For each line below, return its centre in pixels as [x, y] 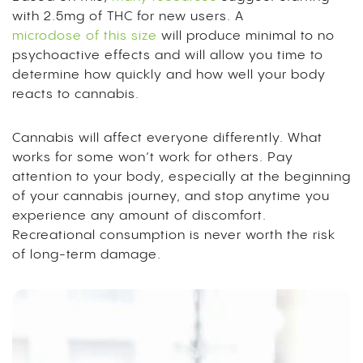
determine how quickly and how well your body [169, 75]
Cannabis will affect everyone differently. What [167, 138]
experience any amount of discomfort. [139, 216]
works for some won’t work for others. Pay [153, 157]
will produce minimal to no [246, 36]
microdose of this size [85, 36]
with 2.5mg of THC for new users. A [128, 16]
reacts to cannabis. [78, 94]
